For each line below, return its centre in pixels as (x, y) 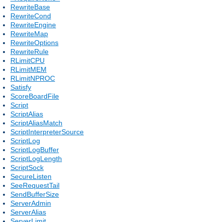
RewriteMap (29, 33)
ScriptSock (27, 167)
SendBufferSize (35, 194)
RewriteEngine (33, 25)
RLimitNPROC (33, 78)
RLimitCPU (28, 60)
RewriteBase (30, 7)
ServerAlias (28, 212)
